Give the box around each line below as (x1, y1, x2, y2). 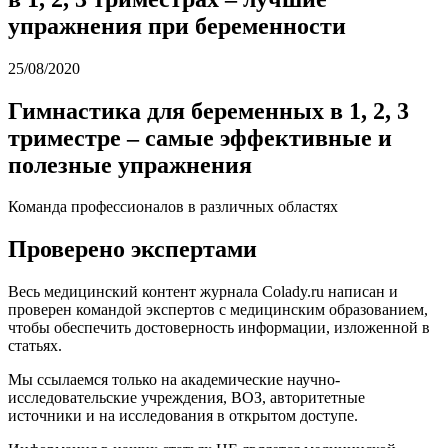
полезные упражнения (8, 151, 252, 178)
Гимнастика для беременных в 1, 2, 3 (8, 97, 409, 124)
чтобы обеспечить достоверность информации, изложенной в (8, 319, 430, 337)
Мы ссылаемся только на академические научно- (8, 371, 340, 389)
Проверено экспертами (8, 236, 257, 263)
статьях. (8, 337, 62, 355)
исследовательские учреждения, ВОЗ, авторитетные (8, 389, 365, 407)
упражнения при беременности (8, 12, 346, 39)
